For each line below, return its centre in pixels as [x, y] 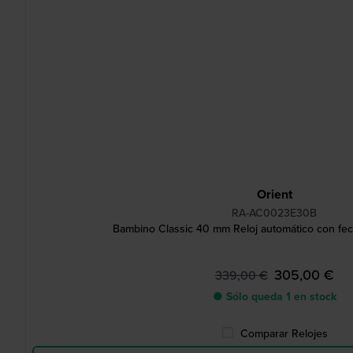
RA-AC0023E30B [274, 213]
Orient [274, 194]
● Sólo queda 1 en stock [274, 297]
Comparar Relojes [284, 334]
